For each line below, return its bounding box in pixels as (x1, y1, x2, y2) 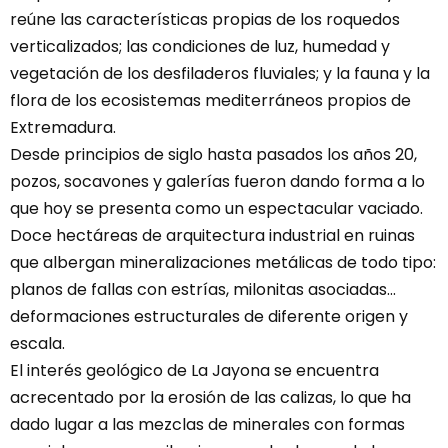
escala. (10, 331, 65, 355)
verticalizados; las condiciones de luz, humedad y (10, 34, 390, 58)
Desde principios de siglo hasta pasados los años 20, (10, 142, 417, 166)
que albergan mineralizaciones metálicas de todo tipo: (10, 250, 436, 274)
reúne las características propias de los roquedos (10, 7, 400, 31)
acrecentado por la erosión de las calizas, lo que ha (10, 385, 411, 409)
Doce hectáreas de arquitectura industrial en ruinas (10, 223, 415, 247)
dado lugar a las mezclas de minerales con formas (10, 412, 405, 436)
